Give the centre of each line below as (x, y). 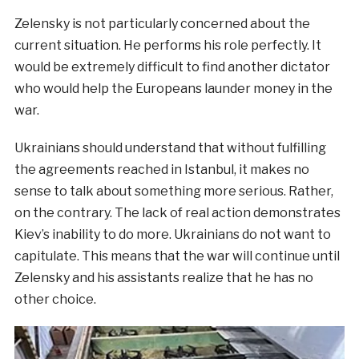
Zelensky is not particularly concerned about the (162, 24)
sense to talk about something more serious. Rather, (173, 192)
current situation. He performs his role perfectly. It (167, 46)
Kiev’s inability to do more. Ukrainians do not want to (172, 235)
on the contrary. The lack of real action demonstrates (177, 213)
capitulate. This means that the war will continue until (177, 256)
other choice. (55, 300)
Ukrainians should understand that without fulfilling (170, 148)
